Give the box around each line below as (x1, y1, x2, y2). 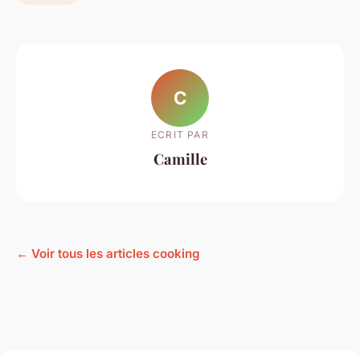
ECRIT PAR (151, 128, 209, 141)
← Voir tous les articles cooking (16, 246, 200, 262)
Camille (153, 148, 207, 169)
